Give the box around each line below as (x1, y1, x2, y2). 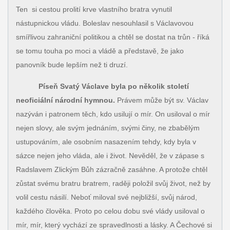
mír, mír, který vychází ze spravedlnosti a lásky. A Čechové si (15, 220, 212, 229)
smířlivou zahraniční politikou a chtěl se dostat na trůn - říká (15, 32, 209, 41)
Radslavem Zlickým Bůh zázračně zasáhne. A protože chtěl (15, 165, 207, 174)
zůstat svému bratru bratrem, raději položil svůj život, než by (15, 179, 210, 187)
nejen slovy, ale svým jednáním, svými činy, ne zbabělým (15, 123, 200, 132)
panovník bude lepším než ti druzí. (15, 60, 128, 69)
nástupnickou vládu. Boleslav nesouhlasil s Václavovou (15, 18, 194, 27)
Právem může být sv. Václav (117, 95, 208, 104)
